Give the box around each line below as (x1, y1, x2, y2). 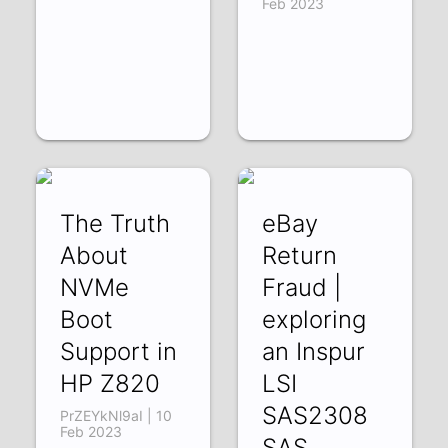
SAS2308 (261, 400, 368, 430)
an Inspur (261, 336, 365, 366)
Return (261, 240, 337, 270)
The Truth (60, 208, 171, 238)
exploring (261, 304, 366, 334)
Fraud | (261, 272, 341, 302)
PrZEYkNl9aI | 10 (60, 406, 173, 424)
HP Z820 (60, 368, 161, 398)
